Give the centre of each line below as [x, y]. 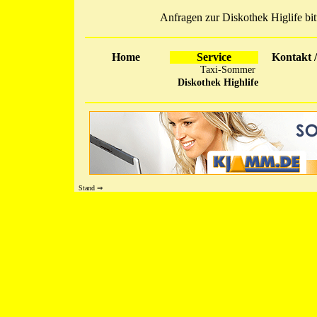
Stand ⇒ [88, 188]
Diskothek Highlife [218, 82]
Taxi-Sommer [228, 70]
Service [214, 57]
